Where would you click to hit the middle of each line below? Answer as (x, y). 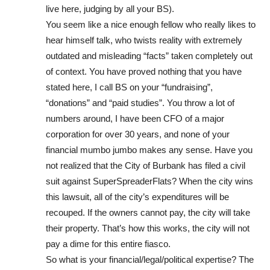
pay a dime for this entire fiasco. (108, 243)
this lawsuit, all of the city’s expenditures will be (137, 196)
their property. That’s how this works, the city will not (148, 228)
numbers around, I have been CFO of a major (135, 118)
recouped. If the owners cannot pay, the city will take (148, 212)
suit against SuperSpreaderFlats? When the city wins (149, 181)
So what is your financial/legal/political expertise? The (150, 259)
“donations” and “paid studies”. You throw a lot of (140, 102)
